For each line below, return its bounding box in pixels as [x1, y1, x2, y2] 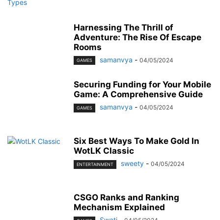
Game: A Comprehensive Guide [74, 89, 203, 100]
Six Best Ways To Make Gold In [74, 136, 199, 146]
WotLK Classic [74, 146, 134, 156]
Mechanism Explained [74, 202, 165, 213]
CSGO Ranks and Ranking [74, 192, 179, 203]
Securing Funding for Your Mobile [74, 80, 211, 90]
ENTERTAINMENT [77, 161, 113, 167]
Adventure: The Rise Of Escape [74, 32, 201, 43]
